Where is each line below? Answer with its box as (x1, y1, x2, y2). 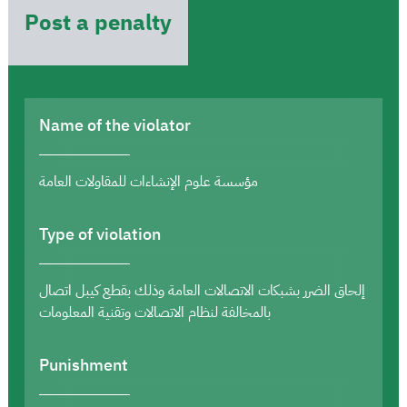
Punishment (39, 352, 128, 377)
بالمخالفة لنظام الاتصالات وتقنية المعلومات (39, 301, 271, 323)
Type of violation (39, 221, 161, 246)
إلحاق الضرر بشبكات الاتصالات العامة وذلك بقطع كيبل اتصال (39, 279, 365, 302)
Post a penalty (25, 5, 172, 39)
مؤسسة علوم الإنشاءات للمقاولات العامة (39, 170, 258, 193)
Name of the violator (39, 112, 191, 137)
